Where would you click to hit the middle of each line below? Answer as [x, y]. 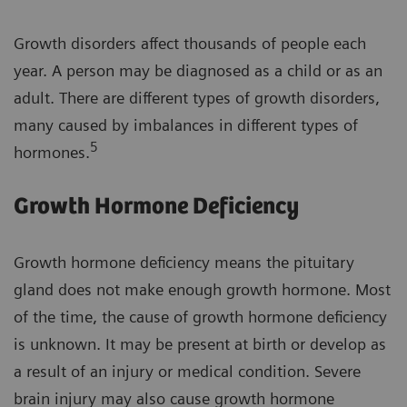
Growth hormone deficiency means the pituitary [184, 263]
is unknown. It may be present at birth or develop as [200, 344]
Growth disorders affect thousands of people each [190, 44]
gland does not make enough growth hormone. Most [202, 290]
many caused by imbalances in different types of [186, 125]
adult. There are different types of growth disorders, [197, 98]
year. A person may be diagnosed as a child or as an [198, 71]
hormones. [52, 153]
